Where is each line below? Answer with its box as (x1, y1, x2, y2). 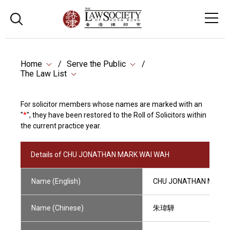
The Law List (21, 69, 67, 79)
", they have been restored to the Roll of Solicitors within (27, 111, 206, 119)
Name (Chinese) (31, 204, 84, 212)
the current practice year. (21, 122, 101, 130)
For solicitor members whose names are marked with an (21, 100, 202, 108)
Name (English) (31, 177, 81, 185)
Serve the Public (67, 59, 126, 69)
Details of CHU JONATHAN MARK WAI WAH (31, 150, 169, 159)
